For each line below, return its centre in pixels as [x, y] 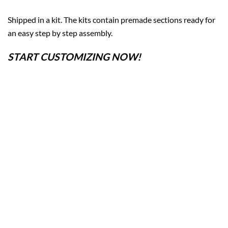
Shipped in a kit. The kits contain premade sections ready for [111, 19]
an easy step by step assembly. [60, 33]
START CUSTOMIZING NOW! [74, 56]
